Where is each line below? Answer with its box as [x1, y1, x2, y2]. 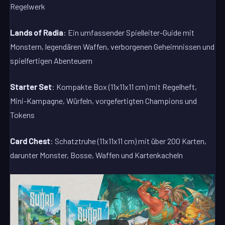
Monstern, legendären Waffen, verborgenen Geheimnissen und [10, 41, 215, 51]
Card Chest [10, 136, 51, 146]
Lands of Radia [10, 27, 64, 37]
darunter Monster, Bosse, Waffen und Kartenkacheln [10, 150, 183, 160]
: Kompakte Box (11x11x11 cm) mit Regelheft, [52, 81, 197, 91]
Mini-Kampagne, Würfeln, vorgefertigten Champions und [10, 95, 197, 105]
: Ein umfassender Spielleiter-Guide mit [63, 27, 195, 37]
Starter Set [10, 81, 52, 91]
